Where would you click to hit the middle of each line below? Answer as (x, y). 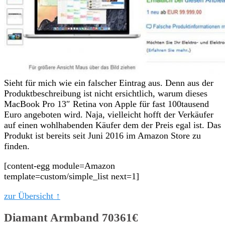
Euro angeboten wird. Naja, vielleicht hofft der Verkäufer (109, 114)
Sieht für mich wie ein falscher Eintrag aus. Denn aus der (109, 83)
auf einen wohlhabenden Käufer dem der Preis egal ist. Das (113, 125)
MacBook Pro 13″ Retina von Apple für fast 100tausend (106, 104)
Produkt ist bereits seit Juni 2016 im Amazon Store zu (102, 135)
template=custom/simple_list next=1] (72, 176)
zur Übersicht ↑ (32, 196)
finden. (17, 146)
